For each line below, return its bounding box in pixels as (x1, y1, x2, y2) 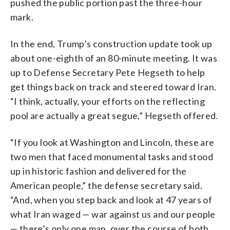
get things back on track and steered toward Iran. (10, 81, 217, 92)
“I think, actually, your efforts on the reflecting (10, 95, 205, 107)
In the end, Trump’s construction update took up (10, 37, 213, 49)
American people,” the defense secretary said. (10, 179, 202, 191)
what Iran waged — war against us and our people (10, 208, 216, 220)
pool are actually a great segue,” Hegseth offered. (10, 109, 218, 121)
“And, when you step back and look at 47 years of (10, 194, 213, 205)
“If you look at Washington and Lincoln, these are (10, 136, 215, 148)
